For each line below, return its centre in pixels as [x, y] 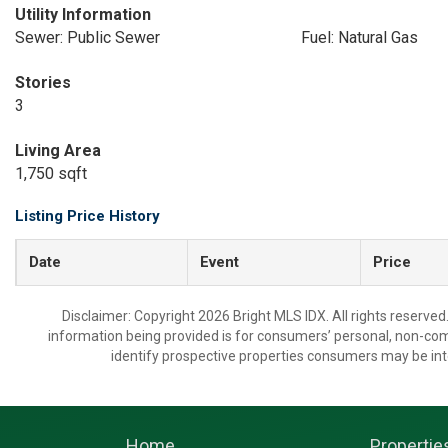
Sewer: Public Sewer [87, 37]
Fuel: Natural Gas [359, 37]
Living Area [58, 150]
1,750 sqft [51, 173]
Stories [43, 82]
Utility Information [83, 14]
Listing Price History [87, 216]
